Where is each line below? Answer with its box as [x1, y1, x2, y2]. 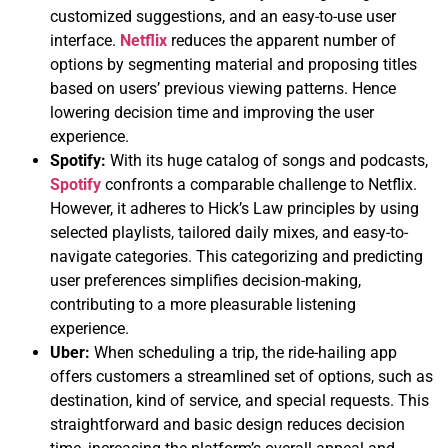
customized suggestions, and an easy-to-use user [50, 6, 396, 26]
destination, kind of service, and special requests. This [50, 390, 429, 410]
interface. [50, 30, 120, 50]
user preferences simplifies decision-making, [50, 270, 361, 290]
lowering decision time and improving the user [50, 102, 374, 122]
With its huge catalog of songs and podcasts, [106, 150, 428, 170]
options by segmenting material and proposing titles [50, 54, 417, 74]
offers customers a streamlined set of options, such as [50, 366, 433, 386]
